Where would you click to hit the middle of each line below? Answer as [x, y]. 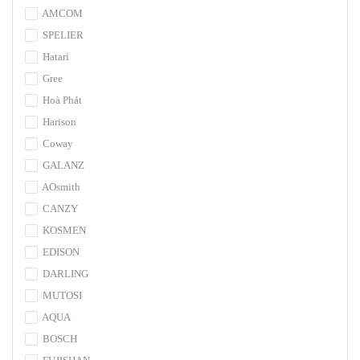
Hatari [55, 57]
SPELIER [62, 35]
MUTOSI [61, 295]
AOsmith [60, 187]
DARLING [64, 274]
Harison [58, 122]
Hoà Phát [61, 100]
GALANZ [62, 165]
